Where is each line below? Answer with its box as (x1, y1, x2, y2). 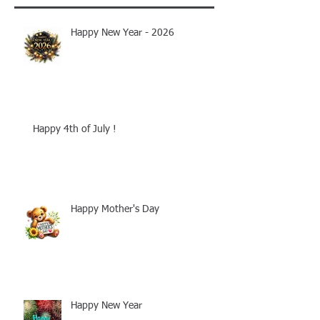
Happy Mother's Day (71, 204, 159, 215)
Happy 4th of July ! (33, 124, 116, 135)
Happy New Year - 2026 (71, 28, 174, 39)
